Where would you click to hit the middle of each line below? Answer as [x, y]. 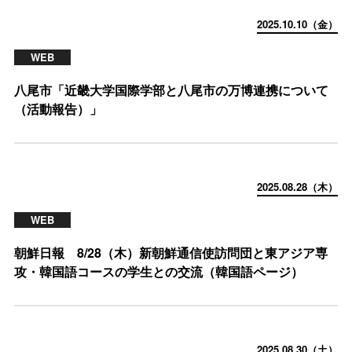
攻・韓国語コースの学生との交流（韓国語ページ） [159, 271]
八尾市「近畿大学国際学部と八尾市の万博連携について [171, 90]
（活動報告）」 [58, 109]
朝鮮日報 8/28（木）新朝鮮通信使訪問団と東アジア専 [171, 253]
